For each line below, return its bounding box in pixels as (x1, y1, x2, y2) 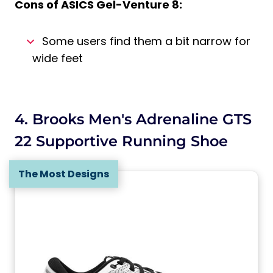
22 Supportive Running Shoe (15, 132, 228, 150)
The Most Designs (18, 167, 109, 181)
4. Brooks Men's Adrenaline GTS (15, 110, 252, 128)
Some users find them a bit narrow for (41, 34, 250, 49)
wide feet (32, 51, 83, 66)
